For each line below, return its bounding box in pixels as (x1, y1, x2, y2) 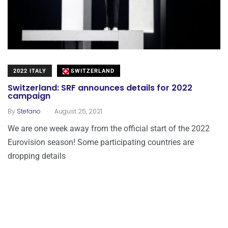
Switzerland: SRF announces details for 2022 (8, 82, 192, 94)
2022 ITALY (13, 67, 46, 74)
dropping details (8, 151, 66, 161)
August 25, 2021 (53, 106, 102, 116)
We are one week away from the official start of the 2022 (8, 123, 210, 133)
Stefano (17, 106, 41, 116)
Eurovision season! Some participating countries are (8, 137, 194, 147)
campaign (8, 90, 50, 102)
